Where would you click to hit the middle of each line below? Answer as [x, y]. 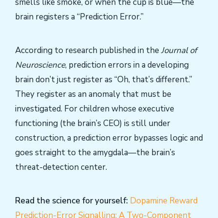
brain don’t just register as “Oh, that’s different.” [104, 79]
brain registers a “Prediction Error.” [79, 17]
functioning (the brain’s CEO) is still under [93, 123]
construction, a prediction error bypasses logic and [109, 138]
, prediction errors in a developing [127, 65]
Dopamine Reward [164, 200]
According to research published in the [88, 50]
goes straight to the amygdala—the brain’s [95, 152]
